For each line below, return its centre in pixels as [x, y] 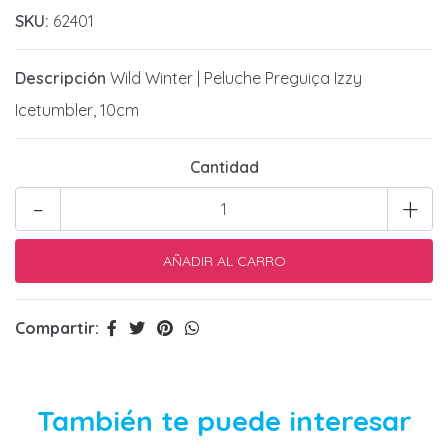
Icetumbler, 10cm [77, 110]
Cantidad [224, 167]
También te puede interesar [224, 421]
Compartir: [57, 328]
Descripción [60, 78]
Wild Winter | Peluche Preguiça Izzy [234, 78]
